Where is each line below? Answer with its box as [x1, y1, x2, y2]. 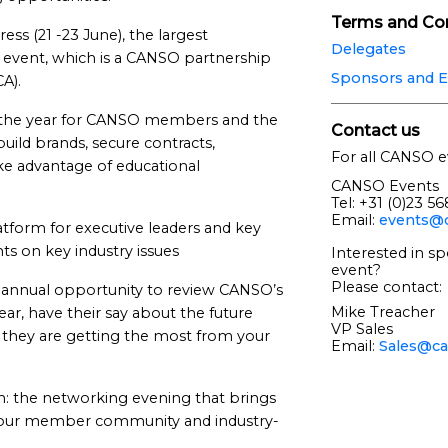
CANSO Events [330, 176, 439, 195]
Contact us [330, 120, 420, 140]
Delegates [330, 39, 406, 58]
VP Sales [330, 319, 393, 338]
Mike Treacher [330, 302, 435, 321]
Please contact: [330, 277, 442, 296]
